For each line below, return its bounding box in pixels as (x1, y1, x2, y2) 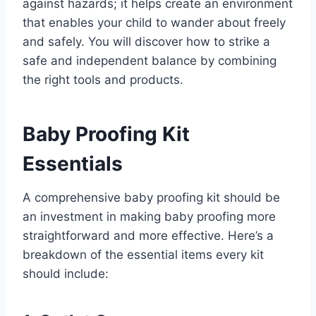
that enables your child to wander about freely (23, 16, 286, 30)
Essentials (23, 152, 123, 176)
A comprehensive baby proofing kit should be (23, 190, 280, 205)
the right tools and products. (23, 73, 183, 87)
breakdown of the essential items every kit (23, 248, 264, 262)
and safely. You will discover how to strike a (23, 35, 270, 49)
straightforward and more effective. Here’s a (23, 229, 274, 243)
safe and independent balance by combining (23, 54, 276, 68)
